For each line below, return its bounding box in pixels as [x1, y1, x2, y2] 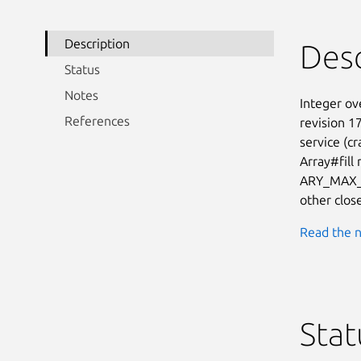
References [64, 113, 130, 128]
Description [64, 35, 130, 51]
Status [64, 61, 100, 77]
